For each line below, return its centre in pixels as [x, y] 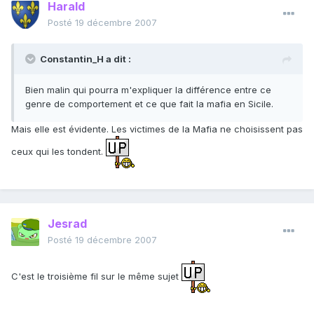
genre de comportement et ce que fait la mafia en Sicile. [149, 104]
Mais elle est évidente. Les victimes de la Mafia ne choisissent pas [157, 129]
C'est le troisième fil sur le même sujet [96, 276]
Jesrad [67, 224]
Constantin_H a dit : [86, 59]
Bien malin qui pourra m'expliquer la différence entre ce [148, 90]
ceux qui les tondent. [59, 151]
